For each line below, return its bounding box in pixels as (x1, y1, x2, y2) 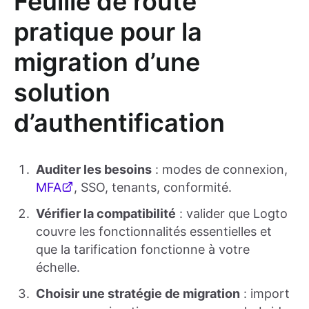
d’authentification (14, 107, 225, 138)
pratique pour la (14, 16, 202, 47)
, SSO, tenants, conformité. (74, 179, 232, 195)
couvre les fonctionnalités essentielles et (36, 223, 272, 239)
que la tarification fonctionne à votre (36, 241, 250, 257)
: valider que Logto (176, 206, 288, 221)
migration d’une (14, 46, 200, 77)
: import (240, 286, 290, 301)
